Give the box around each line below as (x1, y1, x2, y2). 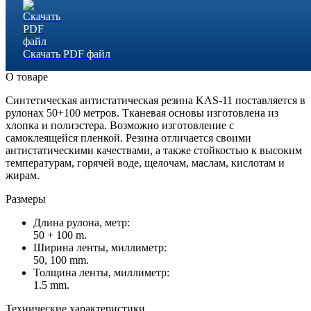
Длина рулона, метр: (33, 216, 130, 228)
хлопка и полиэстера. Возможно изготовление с (6, 119, 234, 131)
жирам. (6, 169, 40, 181)
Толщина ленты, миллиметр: (33, 266, 169, 278)
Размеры (6, 192, 46, 205)
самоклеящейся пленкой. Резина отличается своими (6, 131, 251, 144)
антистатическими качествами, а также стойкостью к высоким (6, 144, 302, 156)
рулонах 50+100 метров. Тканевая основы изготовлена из (6, 106, 278, 119)
